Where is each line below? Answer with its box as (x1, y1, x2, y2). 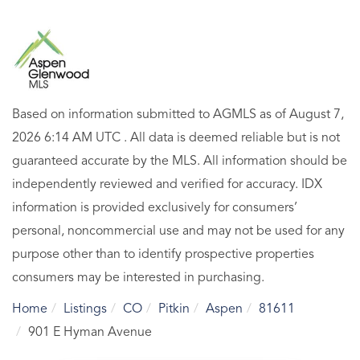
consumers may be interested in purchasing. (12, 271, 264, 284)
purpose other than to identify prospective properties (12, 247, 314, 261)
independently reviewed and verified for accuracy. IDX (12, 178, 322, 191)
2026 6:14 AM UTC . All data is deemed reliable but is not (12, 131, 340, 145)
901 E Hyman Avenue (28, 325, 152, 339)
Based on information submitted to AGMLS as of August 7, (12, 108, 344, 121)
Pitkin (158, 302, 190, 316)
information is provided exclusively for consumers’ (12, 201, 297, 215)
